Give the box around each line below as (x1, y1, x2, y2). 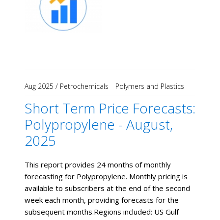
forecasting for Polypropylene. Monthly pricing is (25, 171, 188, 182)
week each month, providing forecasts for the (25, 195, 179, 205)
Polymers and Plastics (115, 82, 184, 91)
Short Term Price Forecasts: (25, 99, 195, 118)
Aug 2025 (25, 82, 54, 91)
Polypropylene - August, (25, 115, 173, 134)
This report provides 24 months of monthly (25, 160, 171, 170)
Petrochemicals (60, 82, 109, 91)
